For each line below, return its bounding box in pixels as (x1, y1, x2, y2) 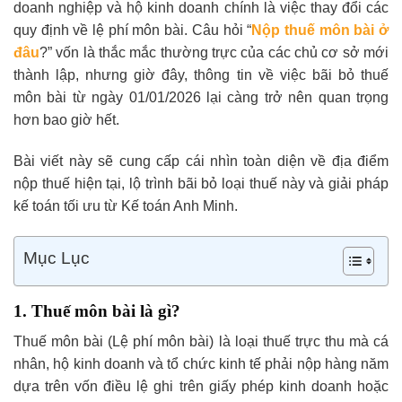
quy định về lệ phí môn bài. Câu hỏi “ (13, 22, 252, 38)
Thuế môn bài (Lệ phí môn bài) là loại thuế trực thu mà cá (13, 334, 389, 350)
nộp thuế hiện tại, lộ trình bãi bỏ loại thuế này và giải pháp (13, 175, 389, 191)
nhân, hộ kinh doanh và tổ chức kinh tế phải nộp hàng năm (13, 356, 389, 372)
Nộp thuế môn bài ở (251, 22, 389, 38)
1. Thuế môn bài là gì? (13, 301, 180, 320)
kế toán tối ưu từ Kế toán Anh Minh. (13, 197, 238, 214)
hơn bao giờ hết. (13, 112, 119, 127)
